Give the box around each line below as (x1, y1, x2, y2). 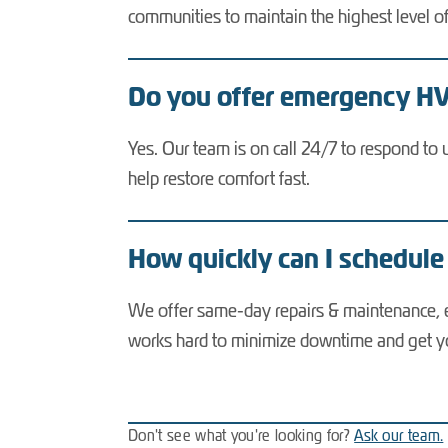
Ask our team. (354, 426, 444, 445)
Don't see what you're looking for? (128, 426, 355, 445)
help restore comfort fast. (128, 167, 310, 190)
